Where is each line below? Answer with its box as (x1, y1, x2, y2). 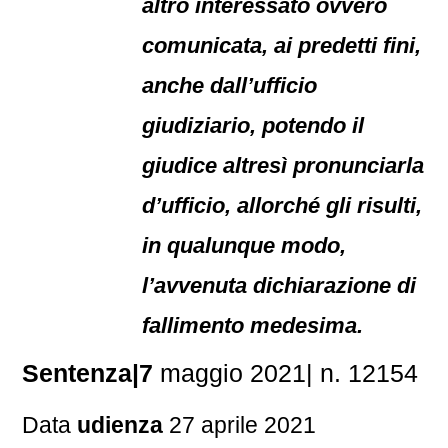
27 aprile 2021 (163, 412, 317, 438)
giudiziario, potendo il (142, 113, 365, 138)
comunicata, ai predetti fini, (142, 33, 422, 58)
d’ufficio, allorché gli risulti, (142, 193, 423, 218)
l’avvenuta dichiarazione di (142, 273, 417, 298)
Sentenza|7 (22, 359, 154, 387)
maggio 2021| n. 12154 (153, 359, 419, 387)
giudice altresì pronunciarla (142, 153, 425, 178)
